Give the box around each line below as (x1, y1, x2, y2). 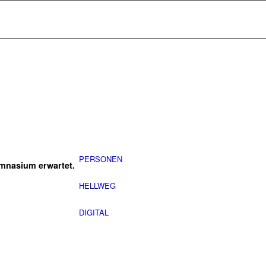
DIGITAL (79, 207, 109, 218)
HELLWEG (79, 180, 116, 191)
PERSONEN (79, 153, 122, 164)
